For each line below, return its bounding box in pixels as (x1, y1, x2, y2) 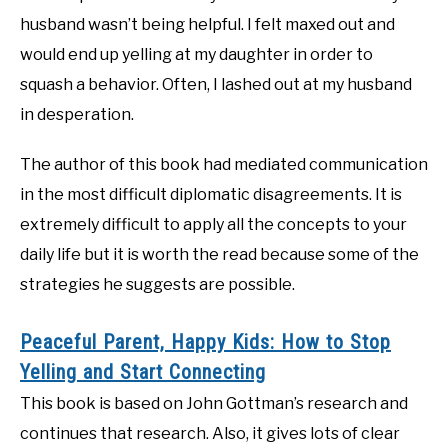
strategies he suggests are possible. (20, 275, 295, 295)
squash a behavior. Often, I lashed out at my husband (20, 75, 412, 95)
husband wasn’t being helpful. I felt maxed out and (20, 15, 395, 35)
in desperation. (20, 105, 134, 125)
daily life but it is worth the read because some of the (20, 245, 419, 265)
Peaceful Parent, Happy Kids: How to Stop (20, 329, 391, 354)
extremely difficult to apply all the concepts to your (20, 215, 407, 235)
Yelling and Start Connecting (20, 359, 266, 384)
